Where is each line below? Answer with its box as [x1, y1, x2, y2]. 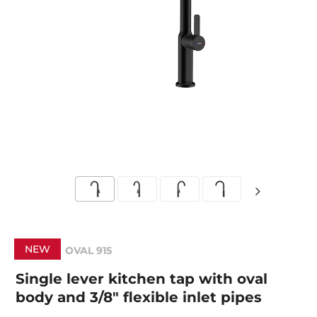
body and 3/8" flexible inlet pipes [16, 289, 263, 306]
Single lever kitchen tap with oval [16, 270, 268, 287]
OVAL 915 [65, 244, 113, 257]
